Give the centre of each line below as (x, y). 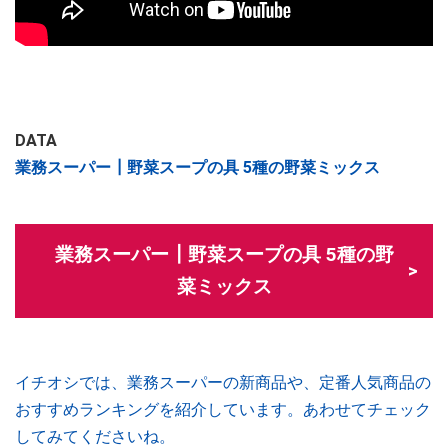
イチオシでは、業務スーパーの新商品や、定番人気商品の (223, 382)
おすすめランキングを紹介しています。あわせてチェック (223, 409)
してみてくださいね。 (95, 436)
